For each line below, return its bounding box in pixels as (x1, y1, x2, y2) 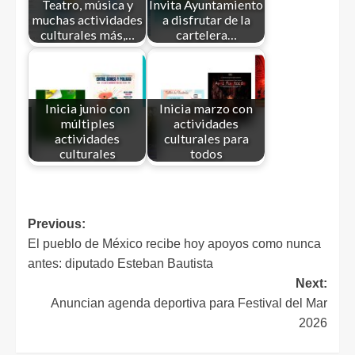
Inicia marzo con (159, 100, 253, 116)
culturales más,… (40, 26, 135, 42)
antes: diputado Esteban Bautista (28, 257, 213, 271)
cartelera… (175, 26, 237, 42)
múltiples (59, 115, 115, 131)
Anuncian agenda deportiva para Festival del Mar (51, 296, 327, 311)
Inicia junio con (44, 100, 130, 116)
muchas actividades (32, 11, 143, 27)
